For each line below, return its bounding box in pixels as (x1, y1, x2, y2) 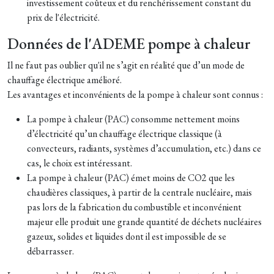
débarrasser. (27, 244, 74, 257)
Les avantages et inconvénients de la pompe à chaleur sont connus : (7, 87, 263, 101)
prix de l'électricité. (27, 10, 100, 24)
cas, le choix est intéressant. (27, 156, 132, 169)
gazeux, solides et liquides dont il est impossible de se (27, 229, 226, 243)
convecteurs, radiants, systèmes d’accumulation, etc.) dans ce (27, 141, 261, 155)
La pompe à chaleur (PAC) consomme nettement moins (27, 112, 240, 125)
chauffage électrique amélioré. (7, 73, 122, 86)
